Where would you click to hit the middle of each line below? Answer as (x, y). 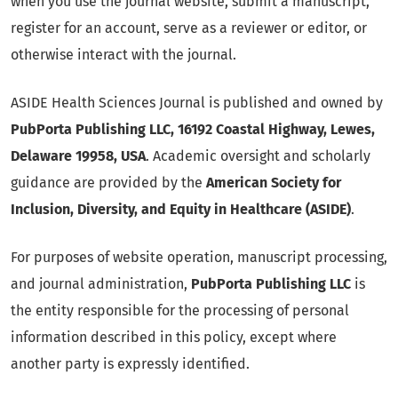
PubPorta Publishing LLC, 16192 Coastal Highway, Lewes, (193, 129)
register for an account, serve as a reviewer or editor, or (189, 28)
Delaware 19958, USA (78, 156)
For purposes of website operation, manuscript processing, (199, 257)
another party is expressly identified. (130, 364)
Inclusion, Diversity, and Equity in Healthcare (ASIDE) (181, 209)
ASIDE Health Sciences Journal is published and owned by (197, 103)
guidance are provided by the (108, 183)
